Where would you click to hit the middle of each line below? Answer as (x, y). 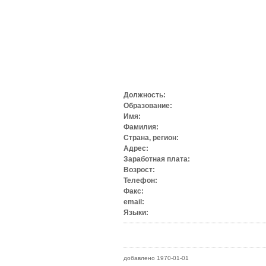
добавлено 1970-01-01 (156, 258)
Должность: (145, 95)
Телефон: (141, 181)
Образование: (148, 106)
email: (134, 202)
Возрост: (140, 170)
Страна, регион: (151, 138)
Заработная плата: (157, 159)
